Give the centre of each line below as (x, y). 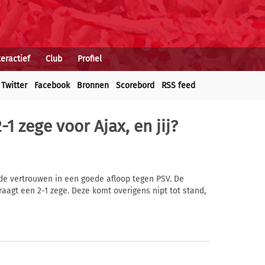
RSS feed (178, 85)
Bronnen (93, 85)
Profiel (90, 59)
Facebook (52, 85)
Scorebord (135, 85)
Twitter (14, 85)
